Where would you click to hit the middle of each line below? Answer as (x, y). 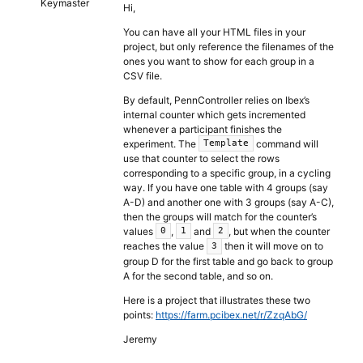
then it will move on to (273, 246)
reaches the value (165, 246)
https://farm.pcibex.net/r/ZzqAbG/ (231, 314)
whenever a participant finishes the (203, 129)
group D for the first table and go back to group (228, 261)
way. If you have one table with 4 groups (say (226, 188)
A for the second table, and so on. (198, 275)
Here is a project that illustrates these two (217, 300)
